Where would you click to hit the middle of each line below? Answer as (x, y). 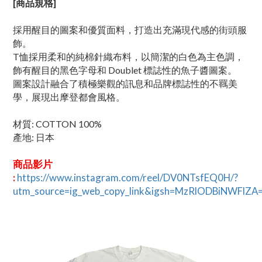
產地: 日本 (34, 137)
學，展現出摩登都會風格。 (69, 97)
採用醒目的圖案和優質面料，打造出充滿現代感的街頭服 (130, 30)
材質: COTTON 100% (57, 124)
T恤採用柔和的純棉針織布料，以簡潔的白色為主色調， (128, 56)
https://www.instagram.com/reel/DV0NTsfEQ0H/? (127, 177)
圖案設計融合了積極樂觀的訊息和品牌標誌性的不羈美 (125, 83)
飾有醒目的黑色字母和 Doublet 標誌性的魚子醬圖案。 (125, 70)
